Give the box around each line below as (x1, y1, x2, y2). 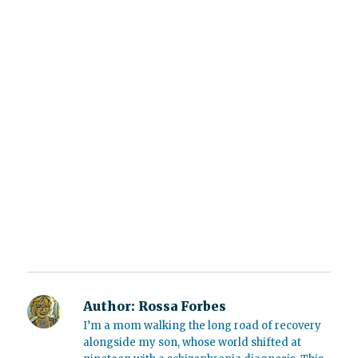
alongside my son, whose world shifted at (83, 336, 302, 349)
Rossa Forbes (135, 298, 227, 314)
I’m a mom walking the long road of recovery (83, 319, 322, 332)
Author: (83, 298, 136, 314)
